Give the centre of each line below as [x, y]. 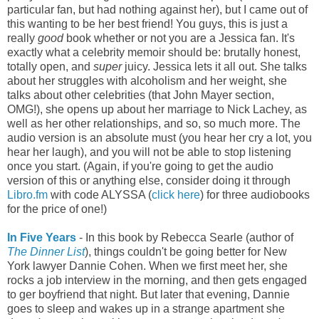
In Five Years [42, 237]
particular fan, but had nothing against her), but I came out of [157, 9]
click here [176, 194]
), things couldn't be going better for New [186, 251]
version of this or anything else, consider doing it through [149, 180]
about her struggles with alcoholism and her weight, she [147, 80]
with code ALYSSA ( [100, 194]
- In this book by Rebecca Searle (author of [185, 237]
